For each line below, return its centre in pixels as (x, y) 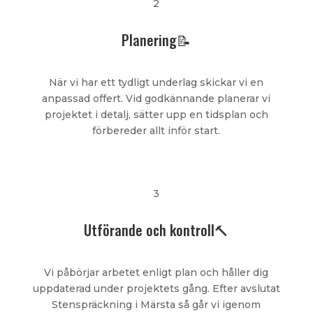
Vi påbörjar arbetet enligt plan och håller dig (156, 273)
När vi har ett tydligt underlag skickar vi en (156, 83)
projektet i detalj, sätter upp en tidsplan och (156, 115)
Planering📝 (156, 40)
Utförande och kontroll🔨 (156, 230)
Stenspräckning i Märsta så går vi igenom (156, 305)
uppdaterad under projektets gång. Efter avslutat (156, 289)
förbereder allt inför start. (156, 131)
